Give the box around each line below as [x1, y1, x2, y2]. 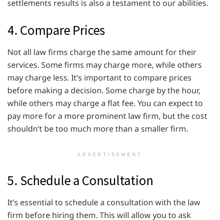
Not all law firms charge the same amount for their [7, 46, 196, 57]
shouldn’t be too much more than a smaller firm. [7, 123, 188, 134]
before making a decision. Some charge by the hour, [7, 84, 200, 96]
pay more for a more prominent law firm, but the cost [7, 110, 207, 121]
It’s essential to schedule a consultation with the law [7, 196, 200, 208]
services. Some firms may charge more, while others [7, 59, 202, 70]
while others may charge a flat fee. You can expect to [7, 97, 203, 109]
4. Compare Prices [7, 22, 105, 39]
